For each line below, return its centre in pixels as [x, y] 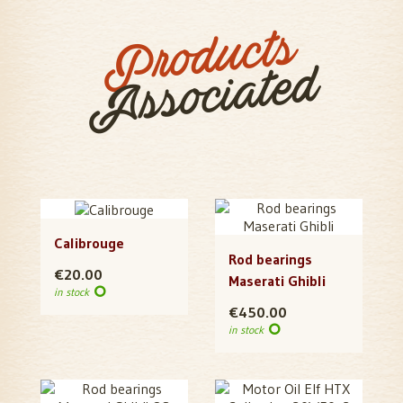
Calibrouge [89, 243]
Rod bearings [270, 260]
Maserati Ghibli [277, 281]
